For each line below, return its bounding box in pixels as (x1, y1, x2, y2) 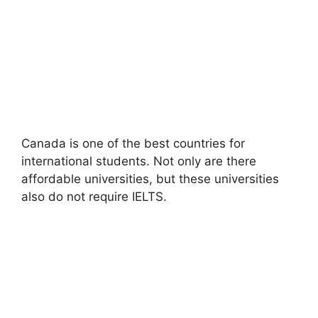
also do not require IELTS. (21, 190, 167, 204)
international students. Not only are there (21, 154, 256, 169)
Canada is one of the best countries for (21, 136, 245, 151)
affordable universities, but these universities (21, 172, 279, 187)
